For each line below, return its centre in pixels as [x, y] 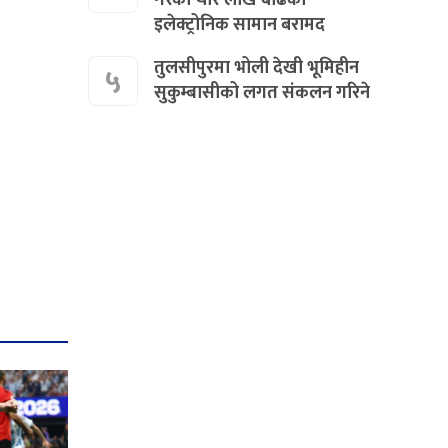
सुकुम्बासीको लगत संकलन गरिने [262, 92]
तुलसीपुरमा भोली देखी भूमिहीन [257, 67]
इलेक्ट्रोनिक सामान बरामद [240, 24]
